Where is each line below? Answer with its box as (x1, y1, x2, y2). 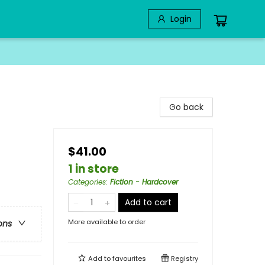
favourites (112, 254, 146, 263)
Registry (169, 254, 198, 263)
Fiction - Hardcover (110, 177, 178, 187)
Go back (169, 101, 203, 113)
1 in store (68, 161, 119, 177)
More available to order (68, 217, 146, 227)
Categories (68, 177, 106, 187)
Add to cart (125, 196, 172, 208)
